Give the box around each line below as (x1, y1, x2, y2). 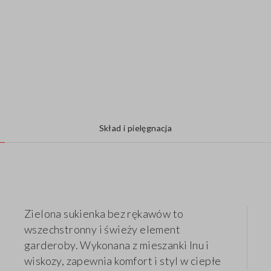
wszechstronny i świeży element (24, 223, 180, 237)
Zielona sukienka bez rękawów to (24, 207, 184, 221)
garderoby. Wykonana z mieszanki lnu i (24, 238, 209, 252)
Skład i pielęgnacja (99, 123, 172, 134)
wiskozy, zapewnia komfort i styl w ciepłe (24, 254, 221, 268)
